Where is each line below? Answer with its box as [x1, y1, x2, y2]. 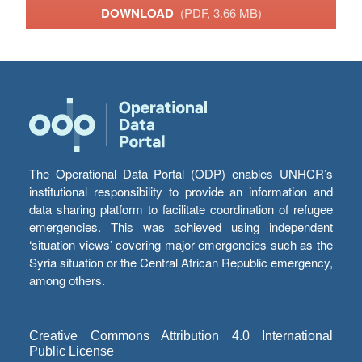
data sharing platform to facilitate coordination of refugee [29, 200, 333, 217]
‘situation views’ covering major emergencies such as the [29, 236, 333, 253]
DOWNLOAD [100, 4, 180, 23]
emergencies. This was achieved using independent [29, 218, 333, 235]
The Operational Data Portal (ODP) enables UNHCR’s [29, 165, 333, 182]
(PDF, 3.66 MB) [179, 4, 262, 22]
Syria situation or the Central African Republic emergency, [29, 254, 333, 271]
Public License [29, 344, 114, 358]
